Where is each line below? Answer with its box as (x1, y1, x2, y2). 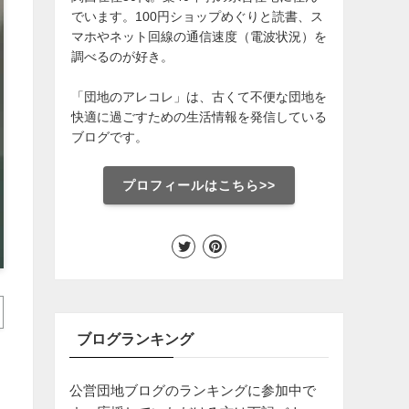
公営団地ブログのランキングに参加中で (69, 383, 316, 399)
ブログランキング (77, 331, 194, 348)
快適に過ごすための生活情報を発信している (71, 110, 327, 125)
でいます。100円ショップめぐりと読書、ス (71, 9, 323, 25)
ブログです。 (71, 130, 148, 145)
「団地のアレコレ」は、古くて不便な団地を (71, 89, 327, 105)
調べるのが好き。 (71, 49, 173, 65)
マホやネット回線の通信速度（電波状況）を (71, 29, 327, 45)
